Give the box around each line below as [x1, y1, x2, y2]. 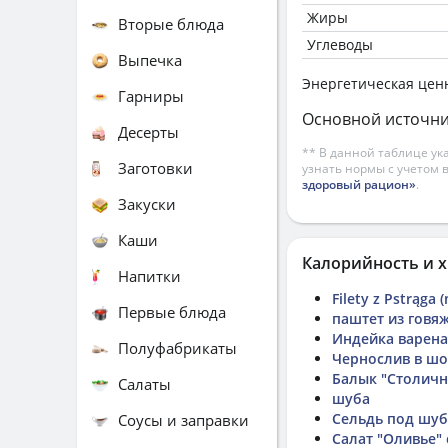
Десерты [118, 121, 179, 142]
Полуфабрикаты [118, 337, 237, 358]
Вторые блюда [118, 13, 224, 34]
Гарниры [118, 85, 184, 106]
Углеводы [307, 35, 373, 54]
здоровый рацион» [302, 176, 416, 193]
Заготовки [118, 157, 193, 178]
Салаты [118, 373, 171, 394]
